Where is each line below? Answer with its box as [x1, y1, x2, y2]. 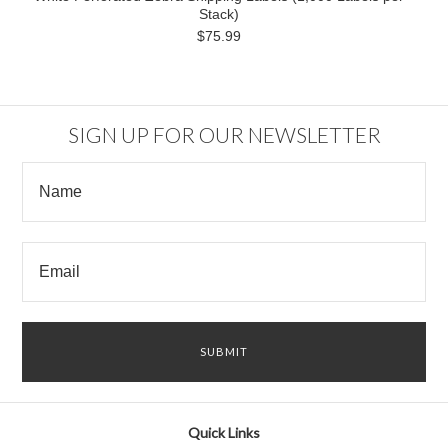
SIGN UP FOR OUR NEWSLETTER [67, 121, 381, 147]
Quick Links [188, 424, 260, 441]
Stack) [199, 6, 239, 22]
